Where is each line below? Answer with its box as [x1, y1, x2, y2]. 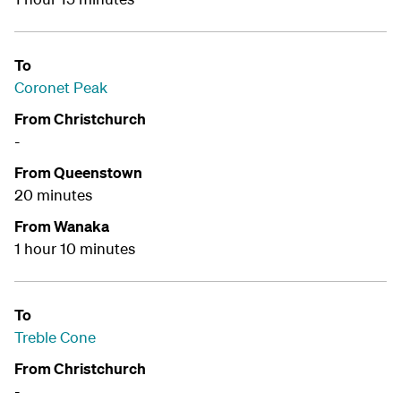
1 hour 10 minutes [14, 239, 135, 259]
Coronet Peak [14, 78, 107, 98]
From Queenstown [14, 163, 145, 183]
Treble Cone [14, 328, 96, 347]
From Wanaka [14, 217, 109, 236]
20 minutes [14, 185, 92, 205]
